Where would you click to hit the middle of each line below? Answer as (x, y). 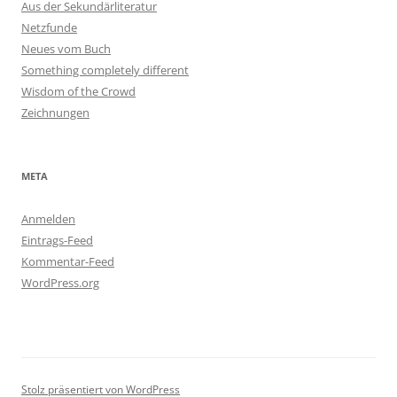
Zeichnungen (55, 113)
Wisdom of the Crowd (78, 92)
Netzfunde (49, 28)
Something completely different (105, 70)
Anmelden (48, 219)
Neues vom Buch (66, 49)
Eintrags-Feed (57, 241)
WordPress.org (60, 283)
